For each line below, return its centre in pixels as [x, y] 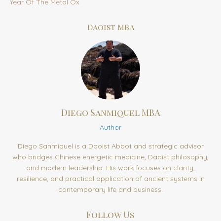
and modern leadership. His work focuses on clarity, [110, 168]
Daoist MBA [110, 27]
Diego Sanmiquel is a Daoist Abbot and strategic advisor [110, 146]
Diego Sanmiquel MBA [110, 113]
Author [110, 128]
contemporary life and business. [110, 190]
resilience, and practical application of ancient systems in [110, 179]
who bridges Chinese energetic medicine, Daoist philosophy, [110, 157]
